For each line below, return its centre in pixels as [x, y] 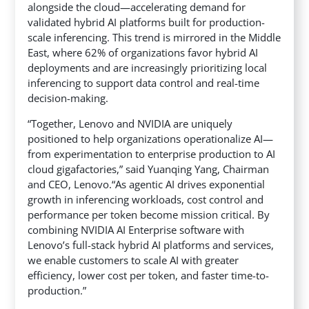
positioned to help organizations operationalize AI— [151, 139]
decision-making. [68, 98]
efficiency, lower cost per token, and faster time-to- [149, 276]
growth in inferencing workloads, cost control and [146, 200]
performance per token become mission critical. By [149, 215]
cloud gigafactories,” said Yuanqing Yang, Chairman [149, 169]
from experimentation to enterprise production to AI [152, 154]
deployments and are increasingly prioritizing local [148, 68]
